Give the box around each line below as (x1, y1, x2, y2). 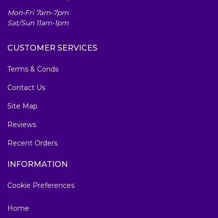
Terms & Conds (7, 65, 58, 74)
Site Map (7, 102, 37, 111)
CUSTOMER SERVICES (7, 43, 97, 53)
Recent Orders (7, 139, 57, 148)
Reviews (7, 120, 36, 129)
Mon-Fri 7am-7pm (7, 8, 69, 18)
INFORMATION (7, 160, 68, 169)
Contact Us (7, 83, 45, 92)
